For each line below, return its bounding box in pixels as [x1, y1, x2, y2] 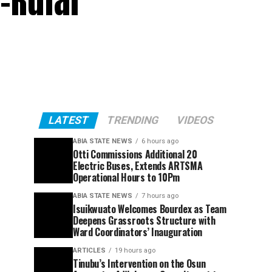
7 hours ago [141, 191, 178, 200]
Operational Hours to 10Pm [73, 169, 180, 185]
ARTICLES [73, 246, 106, 254]
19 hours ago [115, 246, 155, 254]
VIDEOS [175, 114, 216, 126]
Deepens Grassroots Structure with [73, 212, 216, 228]
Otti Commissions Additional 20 [73, 146, 197, 161]
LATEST [47, 114, 90, 126]
